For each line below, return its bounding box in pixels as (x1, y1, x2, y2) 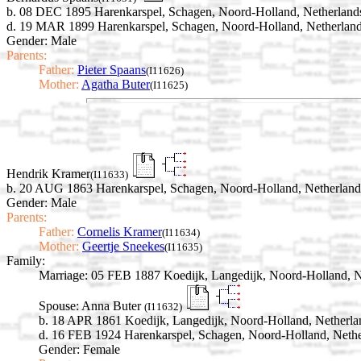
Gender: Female (39, 342, 120, 357)
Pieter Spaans (77, 62, 146, 77)
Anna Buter (81, 299, 144, 313)
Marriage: (39, 268, 88, 283)
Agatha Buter (81, 77, 150, 91)
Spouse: (39, 299, 79, 313)
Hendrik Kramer (6, 167, 90, 181)
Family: (6, 254, 45, 268)
